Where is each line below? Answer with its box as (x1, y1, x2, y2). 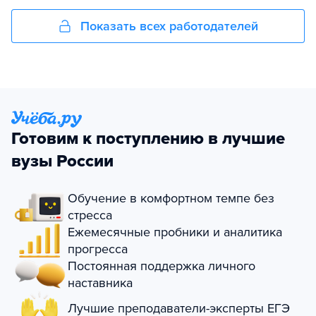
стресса (68, 207, 112, 223)
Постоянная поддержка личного (68, 258, 255, 274)
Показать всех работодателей (80, 18, 258, 34)
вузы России (11, 151, 114, 171)
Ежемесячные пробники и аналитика (68, 224, 282, 240)
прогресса (68, 241, 128, 257)
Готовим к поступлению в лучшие (11, 128, 285, 149)
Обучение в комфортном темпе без (68, 190, 274, 206)
